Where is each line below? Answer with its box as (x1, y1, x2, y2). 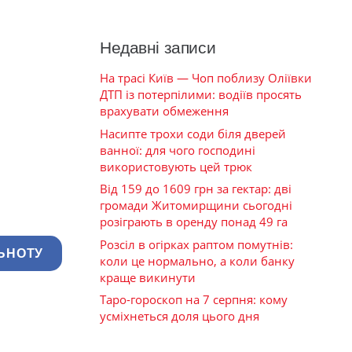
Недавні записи (100, 38, 216, 57)
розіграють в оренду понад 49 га (100, 214, 288, 230)
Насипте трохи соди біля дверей (100, 125, 286, 141)
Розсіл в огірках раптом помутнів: (100, 236, 293, 252)
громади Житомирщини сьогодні (100, 197, 292, 214)
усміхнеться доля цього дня (100, 308, 259, 324)
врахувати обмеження (100, 103, 229, 119)
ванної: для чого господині (100, 141, 255, 158)
